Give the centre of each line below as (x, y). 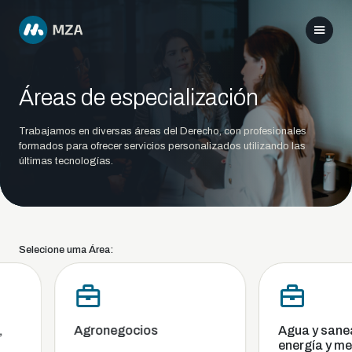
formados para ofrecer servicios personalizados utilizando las (162, 146)
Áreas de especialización (139, 98)
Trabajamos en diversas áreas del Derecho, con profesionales (163, 131)
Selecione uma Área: (66, 250)
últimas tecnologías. (66, 161)
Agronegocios (106, 330)
